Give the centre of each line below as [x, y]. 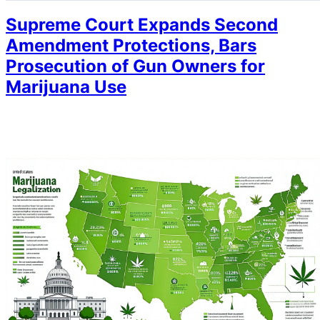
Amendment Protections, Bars [131, 46]
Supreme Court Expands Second [142, 25]
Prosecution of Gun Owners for [135, 66]
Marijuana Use [66, 87]
